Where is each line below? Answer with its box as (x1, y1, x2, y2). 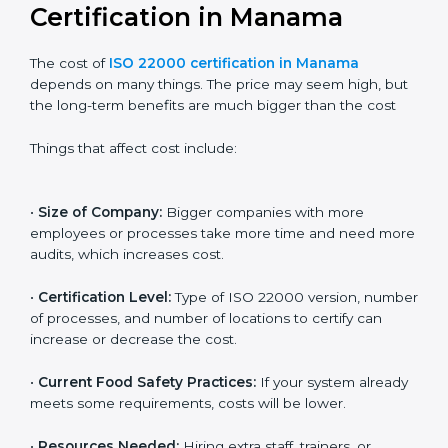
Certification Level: (38, 383, 171, 400)
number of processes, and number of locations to (30, 404, 366, 421)
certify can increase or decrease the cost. (30, 425, 311, 442)
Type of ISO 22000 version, (171, 383, 360, 400)
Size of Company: (38, 298, 162, 315)
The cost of (30, 129, 109, 146)
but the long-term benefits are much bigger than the (30, 171, 390, 188)
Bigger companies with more (162, 298, 364, 315)
